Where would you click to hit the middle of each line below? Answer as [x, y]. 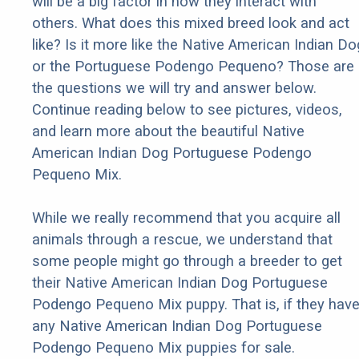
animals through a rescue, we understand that [182, 240]
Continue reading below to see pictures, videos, [187, 110]
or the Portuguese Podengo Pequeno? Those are [193, 67]
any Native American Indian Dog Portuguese [177, 326]
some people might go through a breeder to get [187, 261]
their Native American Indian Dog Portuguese [180, 283]
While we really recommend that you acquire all [186, 218]
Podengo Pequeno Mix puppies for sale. [163, 348]
